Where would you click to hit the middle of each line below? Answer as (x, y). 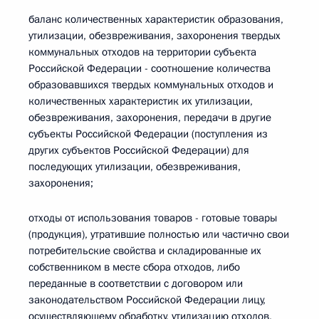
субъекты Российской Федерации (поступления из (148, 134)
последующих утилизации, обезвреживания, (135, 167)
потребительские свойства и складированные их (145, 251)
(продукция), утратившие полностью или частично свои (159, 234)
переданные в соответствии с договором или (136, 283)
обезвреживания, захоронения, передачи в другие (150, 117)
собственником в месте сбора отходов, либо (134, 267)
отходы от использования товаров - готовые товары (153, 218)
